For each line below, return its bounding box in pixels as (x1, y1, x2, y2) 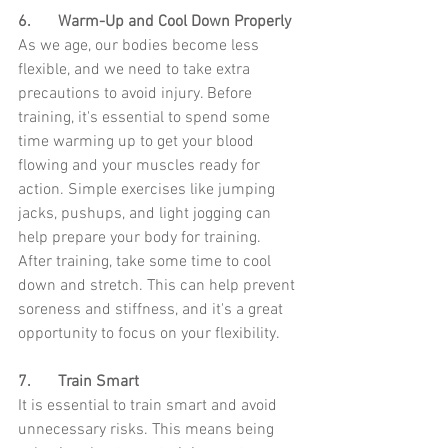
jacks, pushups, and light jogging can (18, 204, 275, 225)
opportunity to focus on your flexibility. (18, 324, 280, 345)
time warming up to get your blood (18, 132, 258, 153)
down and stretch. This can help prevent (18, 276, 299, 297)
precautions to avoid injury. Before (18, 84, 256, 105)
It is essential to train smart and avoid (18, 396, 281, 417)
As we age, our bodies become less (18, 36, 263, 57)
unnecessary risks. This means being (18, 420, 278, 441)
